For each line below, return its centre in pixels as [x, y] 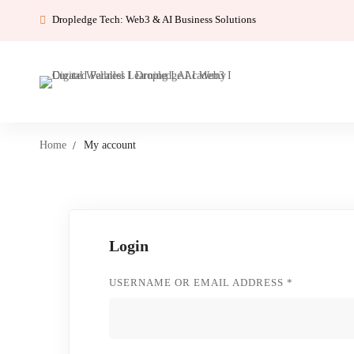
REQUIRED [321, 282]
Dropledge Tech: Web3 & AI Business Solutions [154, 19]
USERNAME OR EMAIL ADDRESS [198, 282]
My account [110, 145]
